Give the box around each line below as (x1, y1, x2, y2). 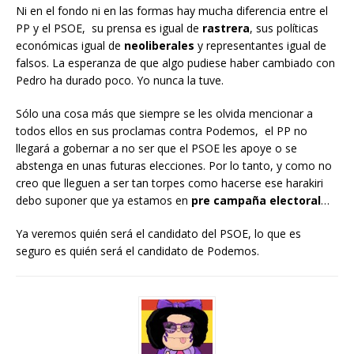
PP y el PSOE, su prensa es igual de (16, 21, 202, 36)
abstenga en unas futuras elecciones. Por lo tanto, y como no (16, 158, 332, 174)
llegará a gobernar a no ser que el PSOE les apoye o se (16, 141, 297, 156)
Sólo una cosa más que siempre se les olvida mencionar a (16, 106, 313, 122)
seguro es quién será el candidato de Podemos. (16, 243, 259, 259)
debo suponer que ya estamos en (16, 193, 191, 209)
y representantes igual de (194, 38, 326, 54)
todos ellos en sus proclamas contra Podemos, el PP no (16, 123, 307, 139)
